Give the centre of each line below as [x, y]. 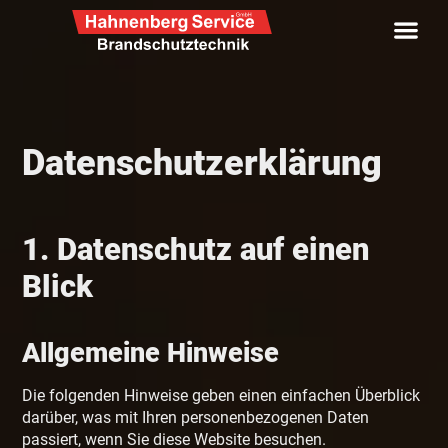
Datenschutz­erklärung [202, 163]
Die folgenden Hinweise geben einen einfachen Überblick [221, 396]
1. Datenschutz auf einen [196, 250]
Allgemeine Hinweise [151, 353]
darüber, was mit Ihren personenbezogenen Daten [196, 418]
